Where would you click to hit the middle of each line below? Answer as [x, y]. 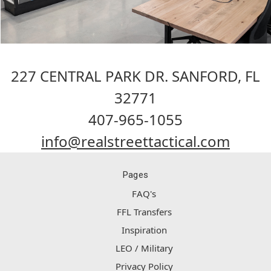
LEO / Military [144, 248]
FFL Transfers [144, 212]
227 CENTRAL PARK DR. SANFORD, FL [135, 76]
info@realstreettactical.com [135, 142]
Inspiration [144, 230]
